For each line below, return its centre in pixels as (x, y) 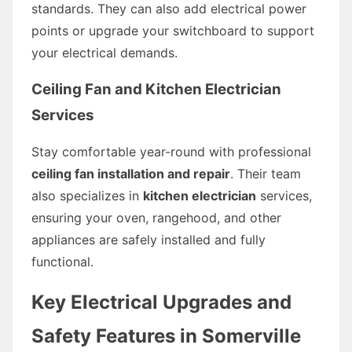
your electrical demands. (104, 52)
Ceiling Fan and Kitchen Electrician (156, 89)
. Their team (266, 173)
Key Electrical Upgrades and (161, 302)
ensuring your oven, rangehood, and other (156, 217)
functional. (62, 261)
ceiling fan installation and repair (131, 173)
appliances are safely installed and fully (148, 239)
